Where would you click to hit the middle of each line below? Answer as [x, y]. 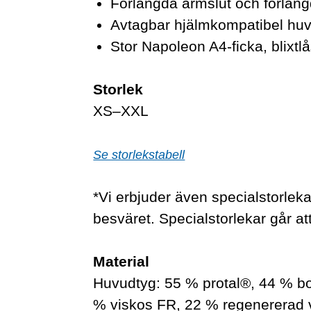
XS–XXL [121, 111]
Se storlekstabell [139, 155]
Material [121, 261]
